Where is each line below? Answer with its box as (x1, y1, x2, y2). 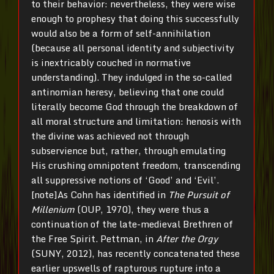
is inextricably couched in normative (31, 54, 191, 70)
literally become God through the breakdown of (31, 98, 238, 114)
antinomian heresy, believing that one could (31, 84, 224, 99)
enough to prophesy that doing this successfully (31, 10, 239, 26)
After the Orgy (156, 231, 218, 246)
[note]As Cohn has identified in (31, 187, 168, 202)
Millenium (31, 201, 75, 217)
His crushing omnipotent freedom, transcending (31, 157, 240, 172)
